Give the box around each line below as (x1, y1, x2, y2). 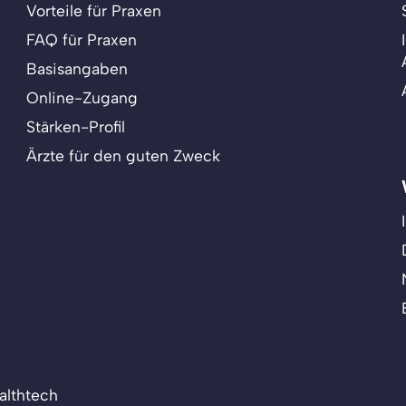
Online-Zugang (26, 87, 139, 107)
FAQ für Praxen (26, 29, 138, 49)
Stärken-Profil (26, 116, 126, 136)
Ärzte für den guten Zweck (26, 145, 221, 165)
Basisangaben (26, 58, 129, 78)
